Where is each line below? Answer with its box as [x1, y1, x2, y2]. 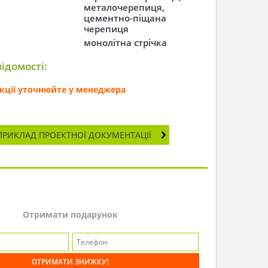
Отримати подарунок [22, 208, 118, 220]
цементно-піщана [84, 11, 167, 25]
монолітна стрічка [84, 36, 167, 49]
